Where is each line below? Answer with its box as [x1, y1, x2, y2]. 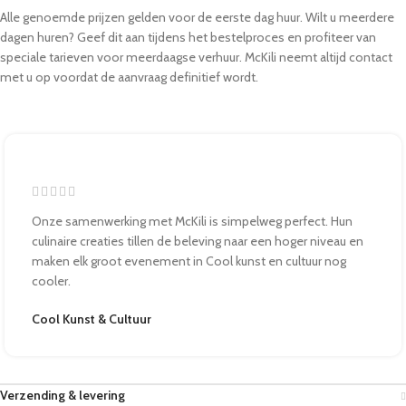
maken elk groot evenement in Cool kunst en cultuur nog [32, 253, 346, 270]
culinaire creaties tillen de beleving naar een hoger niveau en [32, 233, 363, 250]
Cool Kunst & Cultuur [32, 311, 151, 328]
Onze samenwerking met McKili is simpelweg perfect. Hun [32, 213, 353, 230]
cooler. [32, 273, 71, 290]
